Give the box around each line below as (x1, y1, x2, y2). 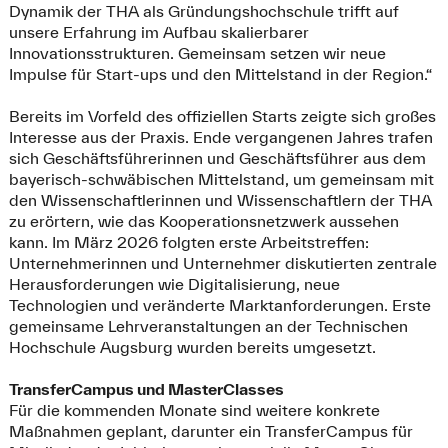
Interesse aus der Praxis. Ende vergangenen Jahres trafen (8, 127, 433, 146)
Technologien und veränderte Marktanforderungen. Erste (8, 295, 431, 314)
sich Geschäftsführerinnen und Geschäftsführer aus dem (8, 148, 426, 167)
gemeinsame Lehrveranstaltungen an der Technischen (8, 316, 408, 335)
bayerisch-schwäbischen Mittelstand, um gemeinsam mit (8, 169, 434, 188)
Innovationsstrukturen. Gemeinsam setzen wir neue (8, 43, 386, 62)
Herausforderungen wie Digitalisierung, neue (8, 274, 340, 293)
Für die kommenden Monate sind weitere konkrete (8, 400, 380, 419)
